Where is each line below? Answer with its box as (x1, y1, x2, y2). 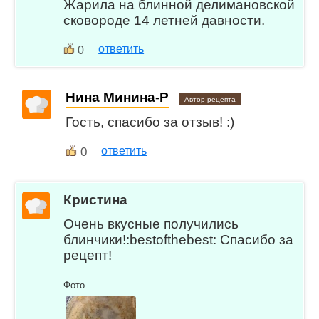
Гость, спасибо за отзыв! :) (66, 114, 235, 130)
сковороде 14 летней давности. (63, 13, 266, 28)
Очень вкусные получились (63, 216, 239, 232)
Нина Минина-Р (66, 90, 169, 105)
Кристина (63, 192, 128, 207)
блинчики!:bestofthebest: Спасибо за (63, 232, 294, 248)
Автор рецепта (184, 95, 236, 104)
